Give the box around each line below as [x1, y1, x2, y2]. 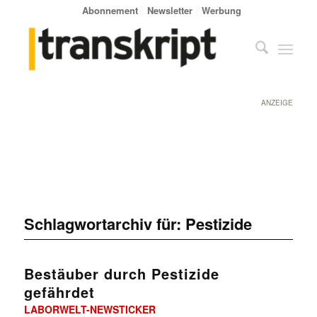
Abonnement [82, 4, 139, 17]
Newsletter [147, 4, 193, 17]
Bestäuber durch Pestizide [23, 263, 219, 284]
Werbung [202, 4, 242, 17]
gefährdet [23, 281, 95, 302]
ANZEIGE [261, 98, 294, 108]
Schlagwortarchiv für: [23, 212, 185, 235]
